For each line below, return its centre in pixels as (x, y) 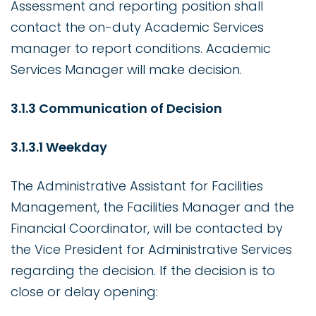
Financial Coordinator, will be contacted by (147, 229)
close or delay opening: (84, 292)
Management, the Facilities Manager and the (152, 207)
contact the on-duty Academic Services (137, 28)
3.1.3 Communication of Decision (116, 109)
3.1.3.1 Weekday (59, 147)
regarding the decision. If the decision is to (143, 271)
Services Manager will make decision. (126, 70)
